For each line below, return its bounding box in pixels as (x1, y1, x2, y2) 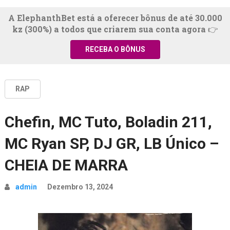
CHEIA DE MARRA (4, 156, 128, 175)
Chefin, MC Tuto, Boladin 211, (4, 113, 212, 131)
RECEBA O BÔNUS (85, 45, 145, 54)
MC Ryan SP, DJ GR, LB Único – (4, 135, 219, 153)
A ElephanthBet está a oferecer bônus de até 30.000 (8, 12, 222, 24)
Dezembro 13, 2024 (47, 183, 113, 191)
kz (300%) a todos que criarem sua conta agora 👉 (12, 24, 218, 35)
